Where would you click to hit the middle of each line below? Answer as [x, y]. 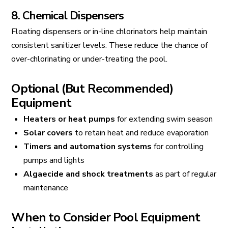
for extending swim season [164, 119]
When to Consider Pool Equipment [106, 218]
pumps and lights [54, 161]
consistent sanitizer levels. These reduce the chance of [110, 46]
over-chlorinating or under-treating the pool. [90, 59]
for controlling [177, 147]
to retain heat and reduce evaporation [140, 133]
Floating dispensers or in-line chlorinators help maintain [109, 32]
